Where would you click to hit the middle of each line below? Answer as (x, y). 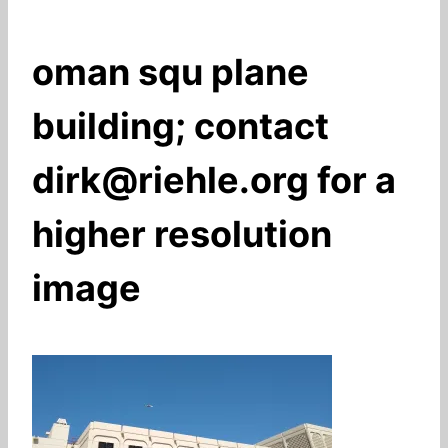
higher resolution (182, 233)
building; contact (180, 125)
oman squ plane (170, 71)
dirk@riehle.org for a (214, 179)
